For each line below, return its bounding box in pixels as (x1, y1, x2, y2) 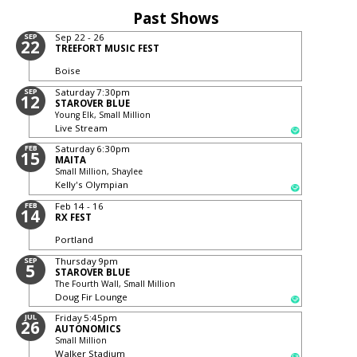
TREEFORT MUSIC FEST (55, 42, 160, 55)
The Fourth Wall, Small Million (55, 277, 176, 289)
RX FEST (55, 210, 92, 223)
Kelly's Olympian (55, 178, 129, 191)
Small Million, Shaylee (55, 166, 143, 178)
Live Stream (55, 121, 108, 134)
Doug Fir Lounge (55, 290, 128, 303)
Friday (55, 312, 83, 324)
